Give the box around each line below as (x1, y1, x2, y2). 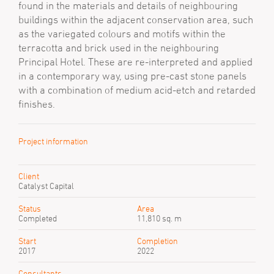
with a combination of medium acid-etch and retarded (18, 84, 256, 96)
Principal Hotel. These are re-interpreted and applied (18, 56, 253, 68)
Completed (18, 213, 57, 223)
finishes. (18, 98, 55, 110)
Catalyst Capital (18, 180, 74, 191)
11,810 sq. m (137, 213, 182, 223)
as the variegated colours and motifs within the (18, 28, 226, 40)
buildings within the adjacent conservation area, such (18, 13, 253, 26)
